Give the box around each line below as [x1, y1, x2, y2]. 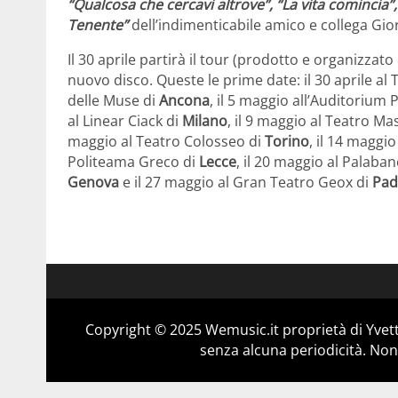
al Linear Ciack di [68, 111, 182, 131]
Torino [265, 131, 309, 152]
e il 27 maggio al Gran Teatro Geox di [119, 172, 372, 193]
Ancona [159, 91, 210, 111]
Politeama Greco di [68, 152, 199, 172]
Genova [68, 172, 119, 193]
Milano [182, 111, 227, 131]
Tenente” [68, 15, 128, 36]
